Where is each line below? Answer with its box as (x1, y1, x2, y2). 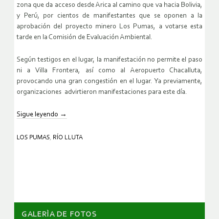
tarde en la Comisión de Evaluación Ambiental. (17, 34, 153, 42)
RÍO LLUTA (53, 134, 83, 141)
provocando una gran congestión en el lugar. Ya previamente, (17, 78, 202, 86)
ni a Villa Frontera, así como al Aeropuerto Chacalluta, (17, 67, 202, 75)
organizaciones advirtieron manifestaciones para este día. (17, 88, 187, 96)
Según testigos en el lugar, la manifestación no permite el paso (17, 56, 202, 64)
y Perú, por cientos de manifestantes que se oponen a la (17, 12, 202, 20)
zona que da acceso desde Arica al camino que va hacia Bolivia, (17, 1, 202, 9)
